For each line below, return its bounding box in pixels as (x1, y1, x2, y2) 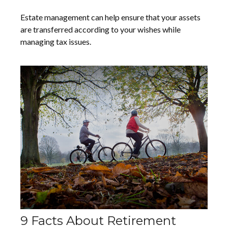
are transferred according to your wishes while (20, 24, 181, 35)
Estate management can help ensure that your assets (20, 12, 201, 22)
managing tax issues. (20, 37, 91, 47)
